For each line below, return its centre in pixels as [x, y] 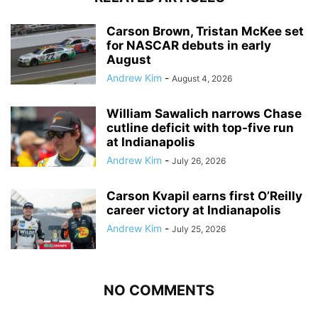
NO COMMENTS [159, 290]
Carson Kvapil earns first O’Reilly [204, 196]
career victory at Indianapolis [194, 210]
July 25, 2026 [199, 229]
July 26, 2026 [199, 161]
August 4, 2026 [202, 78]
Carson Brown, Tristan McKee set [205, 31]
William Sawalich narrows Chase [204, 114]
